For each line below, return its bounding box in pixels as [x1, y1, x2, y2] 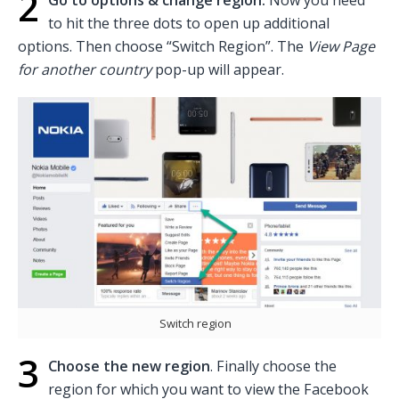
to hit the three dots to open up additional [48, 12, 330, 33]
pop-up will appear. [151, 59, 284, 79]
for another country [18, 59, 151, 79]
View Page [307, 36, 375, 56]
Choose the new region [48, 356, 210, 377]
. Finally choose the [210, 356, 337, 377]
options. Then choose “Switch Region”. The [18, 36, 307, 56]
